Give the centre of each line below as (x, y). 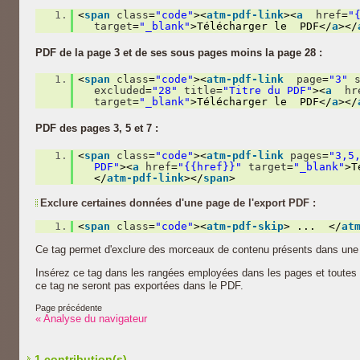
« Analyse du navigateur (91, 318)
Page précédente (69, 307)
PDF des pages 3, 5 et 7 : (97, 129)
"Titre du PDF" (267, 91)
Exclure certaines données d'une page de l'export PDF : (178, 202)
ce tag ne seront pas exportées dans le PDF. (139, 285)
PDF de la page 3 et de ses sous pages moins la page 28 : (179, 52)
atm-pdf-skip (245, 226)
